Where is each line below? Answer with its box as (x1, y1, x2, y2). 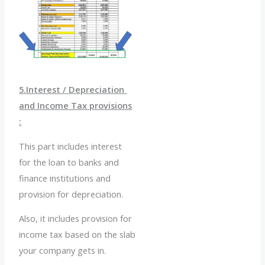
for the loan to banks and (19, 156, 119, 168)
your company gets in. (19, 244, 106, 257)
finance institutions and (19, 172, 111, 184)
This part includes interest (19, 140, 122, 152)
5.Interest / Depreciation (19, 83, 127, 95)
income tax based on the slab (19, 228, 136, 241)
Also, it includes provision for (19, 212, 132, 225)
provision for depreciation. (19, 188, 124, 200)
